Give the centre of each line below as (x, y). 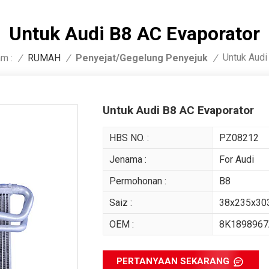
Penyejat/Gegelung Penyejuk (141, 58)
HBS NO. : (129, 138)
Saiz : (120, 203)
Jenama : (128, 160)
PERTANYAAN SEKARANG (173, 261)
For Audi (237, 160)
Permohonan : (138, 181)
